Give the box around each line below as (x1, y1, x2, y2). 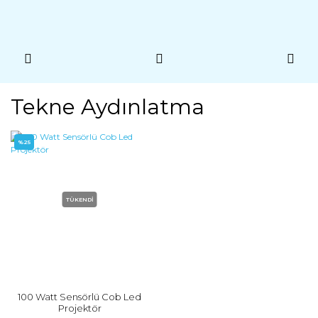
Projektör (57, 302, 102, 314)
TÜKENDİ (65, 196, 94, 203)
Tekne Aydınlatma (11, 94, 204, 120)
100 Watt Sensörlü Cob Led (18, 291, 141, 302)
